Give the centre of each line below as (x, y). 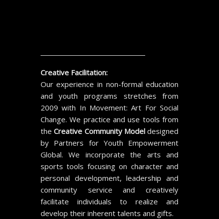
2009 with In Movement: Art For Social (109, 107)
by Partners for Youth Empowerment (109, 142)
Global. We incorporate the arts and (109, 154)
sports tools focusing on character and (109, 166)
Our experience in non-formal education (109, 84)
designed (162, 131)
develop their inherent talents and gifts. (107, 213)
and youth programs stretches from (109, 96)
